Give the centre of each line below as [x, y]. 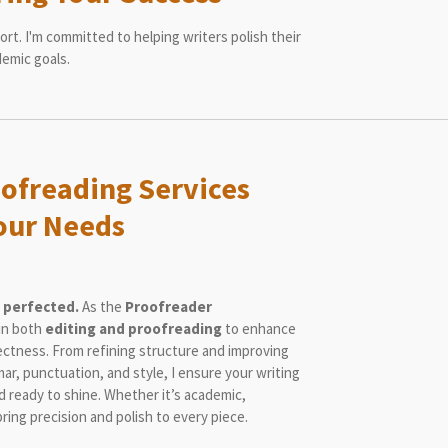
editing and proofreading [133, 328]
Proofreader [168, 306]
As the [101, 306]
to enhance [258, 328]
